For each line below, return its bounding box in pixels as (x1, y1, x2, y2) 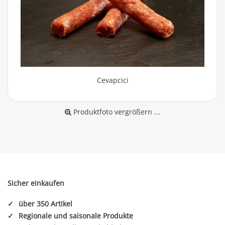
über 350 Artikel (19, 199, 72, 208)
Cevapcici (96, 75, 129, 85)
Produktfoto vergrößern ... (71, 107, 160, 117)
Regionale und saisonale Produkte (19, 211, 133, 220)
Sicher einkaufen (8, 178, 64, 188)
